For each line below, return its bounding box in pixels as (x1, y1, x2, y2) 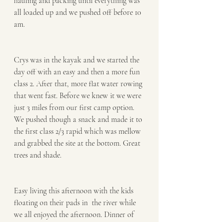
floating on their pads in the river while (14, 198, 138, 208)
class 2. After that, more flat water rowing (14, 79, 144, 89)
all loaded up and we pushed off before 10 (14, 7, 143, 17)
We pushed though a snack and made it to (14, 114, 144, 124)
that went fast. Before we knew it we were (14, 91, 143, 101)
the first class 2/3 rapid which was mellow (14, 126, 143, 136)
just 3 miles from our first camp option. (14, 103, 136, 112)
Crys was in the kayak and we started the (14, 55, 141, 65)
